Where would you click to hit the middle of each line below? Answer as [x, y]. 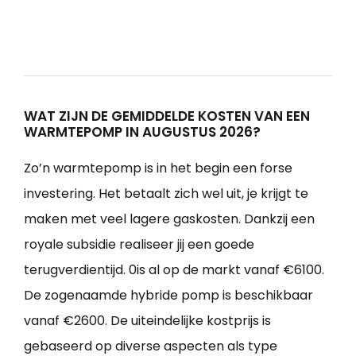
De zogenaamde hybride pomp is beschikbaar [168, 295]
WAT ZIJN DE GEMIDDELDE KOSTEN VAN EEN [167, 116]
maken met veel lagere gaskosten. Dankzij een [169, 219]
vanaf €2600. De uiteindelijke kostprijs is [147, 320]
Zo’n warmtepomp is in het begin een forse [158, 168]
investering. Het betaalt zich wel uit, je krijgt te [166, 193]
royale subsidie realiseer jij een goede [139, 244]
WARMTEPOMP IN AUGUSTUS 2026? [142, 132]
